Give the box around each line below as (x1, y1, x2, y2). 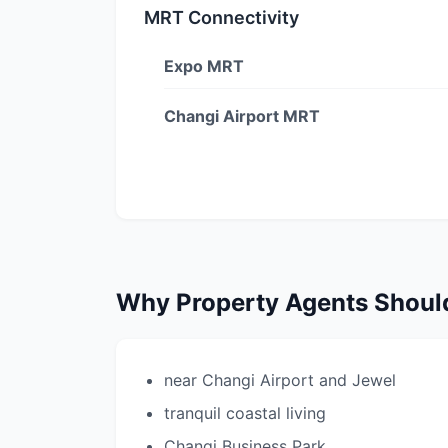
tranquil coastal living (164, 403, 326, 423)
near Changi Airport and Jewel (164, 370, 396, 390)
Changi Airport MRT (164, 106, 320, 126)
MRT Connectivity (144, 7, 299, 28)
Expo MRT (164, 56, 244, 76)
